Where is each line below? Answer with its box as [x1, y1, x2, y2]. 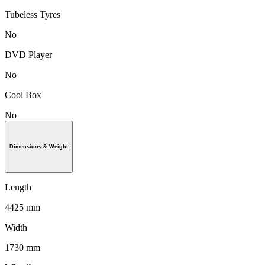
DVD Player [5, 49, 52, 60]
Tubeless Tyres [5, 9, 60, 20]
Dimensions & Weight [9, 143, 68, 150]
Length [5, 182, 31, 192]
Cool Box [5, 89, 41, 100]
